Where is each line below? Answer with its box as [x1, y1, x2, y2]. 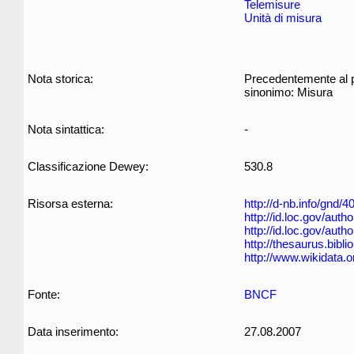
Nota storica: [28, 72, 93, 85]
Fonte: [28, 288, 60, 301]
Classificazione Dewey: [28, 160, 149, 173]
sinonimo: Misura [244, 85, 333, 99]
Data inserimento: [28, 325, 119, 338]
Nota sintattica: [28, 122, 104, 136]
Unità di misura [244, 11, 322, 24]
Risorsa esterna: [28, 197, 113, 210]
